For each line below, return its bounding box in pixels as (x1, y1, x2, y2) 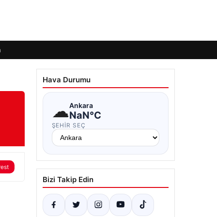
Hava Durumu (42, 75, 91, 84)
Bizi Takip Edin (42, 175, 93, 184)
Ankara (69, 101, 93, 109)
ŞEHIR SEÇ (51, 122, 86, 129)
